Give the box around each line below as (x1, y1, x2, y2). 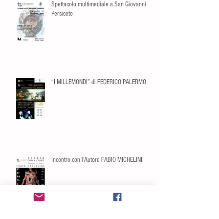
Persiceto (51, 10, 73, 18)
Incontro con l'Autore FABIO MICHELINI (51, 156, 142, 164)
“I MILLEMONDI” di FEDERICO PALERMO (51, 78, 146, 86)
